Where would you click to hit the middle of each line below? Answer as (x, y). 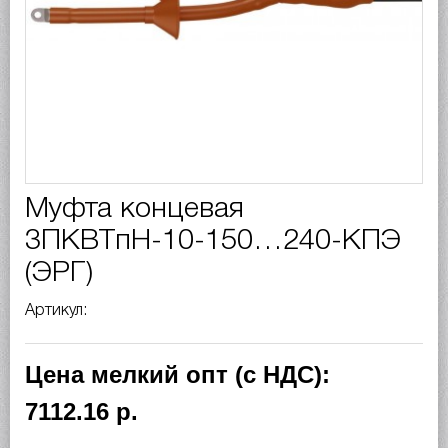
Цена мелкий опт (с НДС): (177, 374)
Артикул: (58, 311)
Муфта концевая (134, 209)
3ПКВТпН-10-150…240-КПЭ (213, 241)
